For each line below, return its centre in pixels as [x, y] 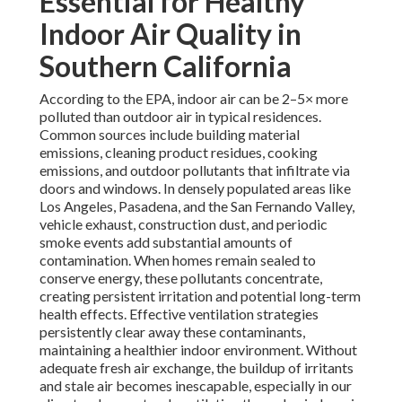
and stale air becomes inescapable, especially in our [196, 386]
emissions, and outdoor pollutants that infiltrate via [195, 170]
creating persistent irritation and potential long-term [200, 296]
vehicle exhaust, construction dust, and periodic [184, 224]
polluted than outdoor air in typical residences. [180, 117]
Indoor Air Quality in [170, 34]
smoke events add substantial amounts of [166, 242]
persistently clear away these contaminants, [172, 332]
